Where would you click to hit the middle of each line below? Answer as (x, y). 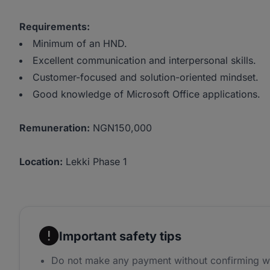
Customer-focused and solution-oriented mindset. (146, 77)
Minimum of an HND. (80, 43)
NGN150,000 (121, 128)
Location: (41, 162)
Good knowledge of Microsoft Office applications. (146, 94)
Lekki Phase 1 (95, 162)
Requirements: (55, 27)
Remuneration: (55, 128)
